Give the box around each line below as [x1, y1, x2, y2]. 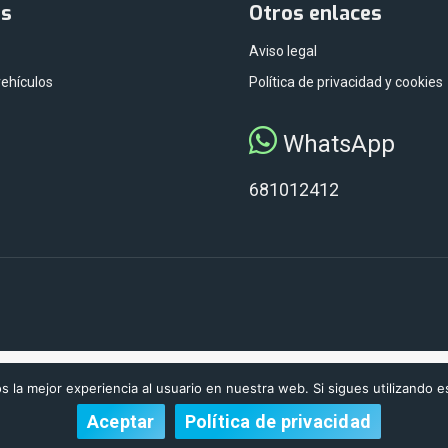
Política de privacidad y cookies [249, 74, 443, 91]
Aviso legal [249, 43, 317, 60]
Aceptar [86, 410, 155, 432]
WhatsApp [277, 130, 395, 159]
